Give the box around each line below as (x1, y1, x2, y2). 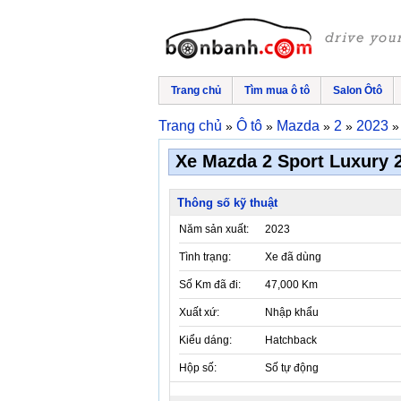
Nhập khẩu (265, 306, 319, 319)
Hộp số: (179, 362, 217, 374)
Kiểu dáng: (179, 334, 232, 346)
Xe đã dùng (265, 251, 321, 263)
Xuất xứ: (179, 306, 219, 319)
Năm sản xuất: (179, 223, 249, 235)
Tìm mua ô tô (244, 84, 310, 97)
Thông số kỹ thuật (177, 196, 277, 209)
